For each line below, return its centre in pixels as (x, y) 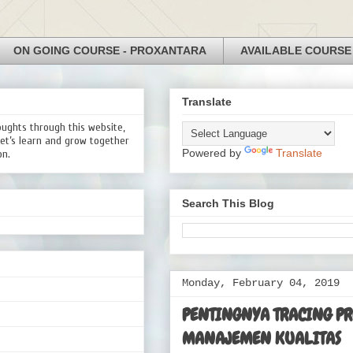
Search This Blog (228, 203)
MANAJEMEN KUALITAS (262, 338)
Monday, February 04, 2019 (261, 282)
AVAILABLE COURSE (296, 51)
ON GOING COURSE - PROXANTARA (110, 51)
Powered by (213, 153)
